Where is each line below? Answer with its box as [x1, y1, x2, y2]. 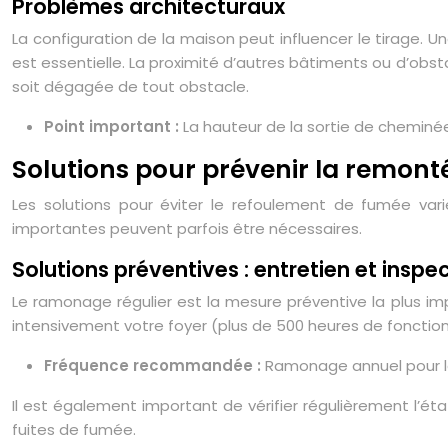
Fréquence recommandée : [44, 355, 265, 376]
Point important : [44, 116, 183, 137]
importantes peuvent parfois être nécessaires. [12, 218, 362, 239]
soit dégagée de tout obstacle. [12, 76, 249, 97]
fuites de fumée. [12, 419, 136, 440]
